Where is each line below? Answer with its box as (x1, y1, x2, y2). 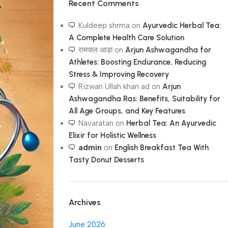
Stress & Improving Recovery (68, 70, 169, 79)
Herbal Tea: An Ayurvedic (126, 119, 216, 128)
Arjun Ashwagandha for (125, 45, 211, 54)
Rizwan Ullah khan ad (78, 82, 150, 91)
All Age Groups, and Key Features (68, 106, 185, 116)
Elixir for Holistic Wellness (68, 131, 156, 140)
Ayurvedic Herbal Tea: (142, 21, 221, 30)
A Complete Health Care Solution (68, 33, 184, 42)
